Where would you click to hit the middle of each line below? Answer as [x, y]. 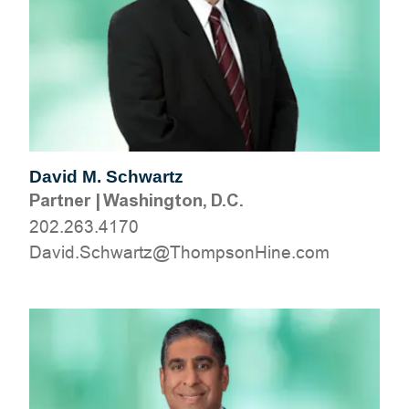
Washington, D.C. [173, 200]
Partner [60, 200]
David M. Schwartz [106, 177]
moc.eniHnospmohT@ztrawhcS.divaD [179, 252]
